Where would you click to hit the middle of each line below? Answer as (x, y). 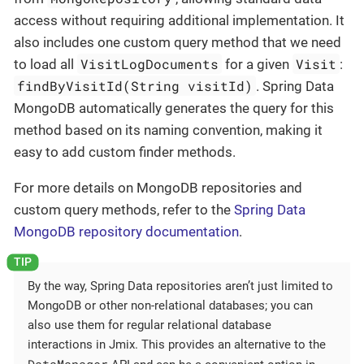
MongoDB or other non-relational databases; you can (170, 305)
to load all (45, 65)
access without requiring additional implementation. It (179, 21)
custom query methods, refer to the (124, 210)
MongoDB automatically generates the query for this (174, 108)
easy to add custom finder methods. (125, 152)
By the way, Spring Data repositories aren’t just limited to (180, 286)
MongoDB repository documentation (126, 232)
